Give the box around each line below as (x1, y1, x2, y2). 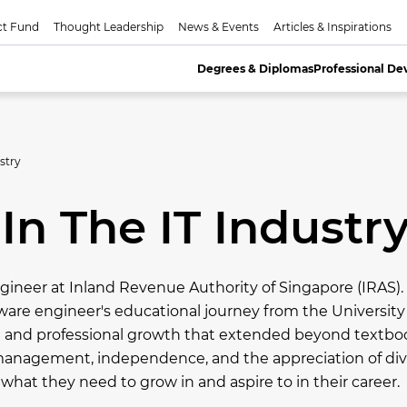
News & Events (177, 20, 259, 34)
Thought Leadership (53, 20, 164, 34)
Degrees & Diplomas (197, 62, 314, 75)
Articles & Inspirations (273, 20, 392, 34)
